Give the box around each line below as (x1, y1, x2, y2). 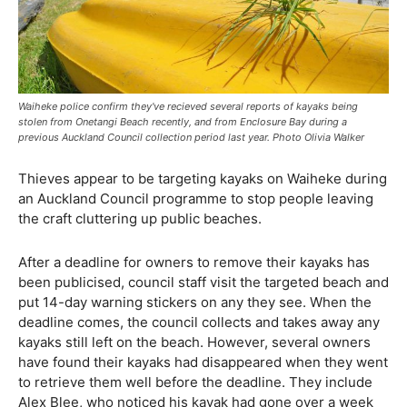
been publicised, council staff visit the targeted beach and (18, 273, 389, 291)
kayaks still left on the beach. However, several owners (18, 333, 371, 351)
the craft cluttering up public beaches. (18, 209, 262, 227)
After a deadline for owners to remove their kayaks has (18, 253, 370, 271)
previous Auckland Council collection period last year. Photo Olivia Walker (18, 130, 364, 144)
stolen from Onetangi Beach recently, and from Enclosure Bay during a (18, 114, 347, 128)
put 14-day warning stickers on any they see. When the (18, 293, 372, 311)
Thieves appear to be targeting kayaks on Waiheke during (18, 169, 387, 187)
